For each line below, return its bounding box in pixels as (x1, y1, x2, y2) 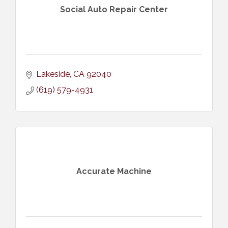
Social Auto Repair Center (60, 5, 168, 15)
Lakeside (36, 69, 70, 79)
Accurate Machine (76, 166, 152, 177)
